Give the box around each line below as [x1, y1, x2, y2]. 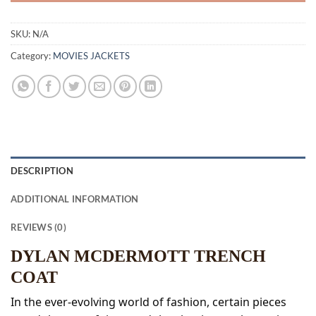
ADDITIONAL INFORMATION [11, 193, 139, 205]
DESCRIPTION [11, 165, 73, 177]
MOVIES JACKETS [53, 49, 130, 61]
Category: [11, 49, 53, 61]
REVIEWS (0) [11, 221, 66, 233]
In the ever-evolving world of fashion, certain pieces [11, 293, 286, 310]
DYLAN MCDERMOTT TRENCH [11, 247, 266, 266]
